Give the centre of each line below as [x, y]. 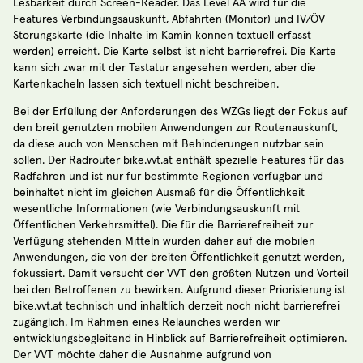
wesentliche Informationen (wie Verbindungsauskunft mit [156, 209]
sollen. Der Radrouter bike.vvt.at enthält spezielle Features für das [178, 161]
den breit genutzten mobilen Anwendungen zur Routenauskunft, [175, 128]
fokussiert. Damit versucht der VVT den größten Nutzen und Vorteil [181, 274]
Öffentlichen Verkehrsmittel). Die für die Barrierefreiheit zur [163, 226]
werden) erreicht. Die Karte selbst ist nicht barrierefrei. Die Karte [175, 52]
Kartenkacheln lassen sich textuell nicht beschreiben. [146, 85]
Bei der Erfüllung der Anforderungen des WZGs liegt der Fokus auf [180, 112]
